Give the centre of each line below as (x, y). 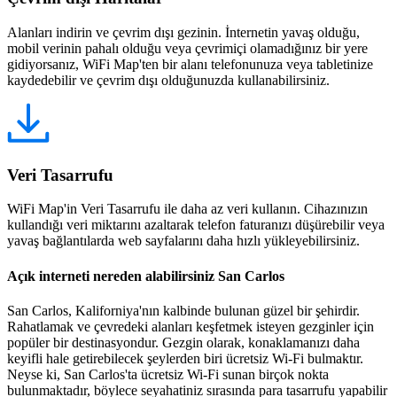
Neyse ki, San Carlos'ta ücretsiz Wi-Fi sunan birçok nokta (168, 374)
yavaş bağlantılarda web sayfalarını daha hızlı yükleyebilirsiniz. (183, 241)
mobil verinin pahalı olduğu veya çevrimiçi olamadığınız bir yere (187, 48)
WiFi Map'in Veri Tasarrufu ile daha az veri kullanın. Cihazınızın (187, 209)
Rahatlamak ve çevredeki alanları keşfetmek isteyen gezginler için (191, 326)
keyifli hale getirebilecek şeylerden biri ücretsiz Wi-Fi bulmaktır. (185, 358)
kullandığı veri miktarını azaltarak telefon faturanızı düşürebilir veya (196, 225)
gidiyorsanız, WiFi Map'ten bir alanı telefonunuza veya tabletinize (190, 64)
